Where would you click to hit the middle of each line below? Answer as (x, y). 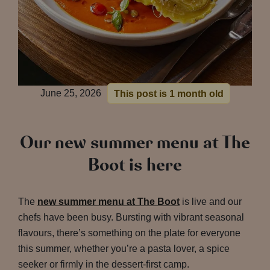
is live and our (211, 202)
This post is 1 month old (168, 93)
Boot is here (135, 165)
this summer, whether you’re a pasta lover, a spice (124, 249)
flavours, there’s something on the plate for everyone (129, 233)
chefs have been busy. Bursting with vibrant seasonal (131, 217)
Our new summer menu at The (135, 143)
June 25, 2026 (71, 93)
